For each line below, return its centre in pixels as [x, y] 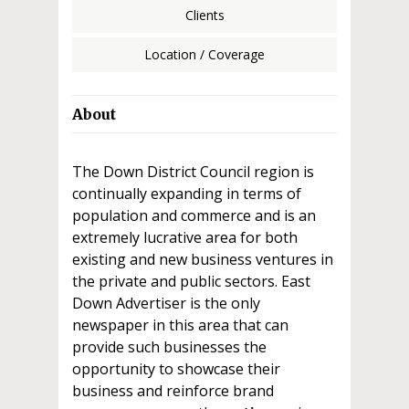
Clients [204, 15]
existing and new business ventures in [203, 259]
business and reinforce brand [173, 391]
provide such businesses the [169, 347]
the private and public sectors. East [191, 281]
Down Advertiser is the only [166, 303]
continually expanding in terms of [187, 194]
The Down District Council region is [193, 172]
